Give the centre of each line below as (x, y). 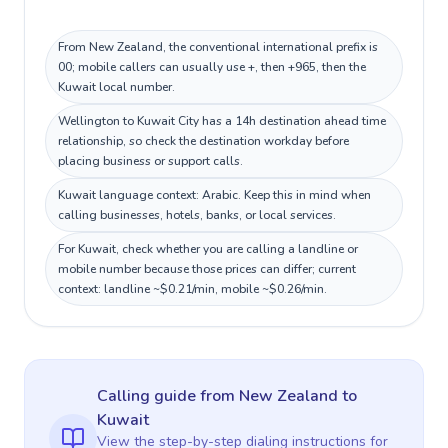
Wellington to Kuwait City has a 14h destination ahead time (222, 121)
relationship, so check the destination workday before (203, 141)
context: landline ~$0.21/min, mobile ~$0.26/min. (192, 289)
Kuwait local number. (116, 87)
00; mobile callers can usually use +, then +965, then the (212, 67)
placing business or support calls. (150, 161)
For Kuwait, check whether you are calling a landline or (208, 249)
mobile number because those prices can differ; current (207, 269)
